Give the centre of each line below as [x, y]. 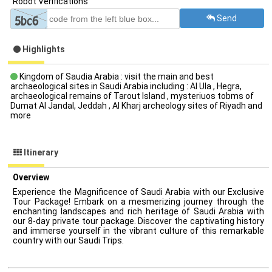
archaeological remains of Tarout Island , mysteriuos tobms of [132, 96]
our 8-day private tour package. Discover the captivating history [138, 221]
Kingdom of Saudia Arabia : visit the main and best [116, 76]
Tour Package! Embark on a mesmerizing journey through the [138, 202]
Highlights [43, 49]
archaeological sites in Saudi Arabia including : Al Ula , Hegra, [126, 86]
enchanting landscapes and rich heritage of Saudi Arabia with [138, 211]
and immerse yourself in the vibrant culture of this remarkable [138, 231]
